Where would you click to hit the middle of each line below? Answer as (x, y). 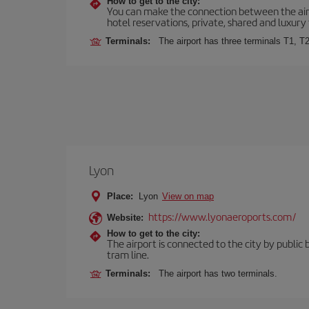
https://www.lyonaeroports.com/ (222, 216)
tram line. (128, 254)
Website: (125, 218)
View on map (188, 196)
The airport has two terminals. (218, 273)
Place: (120, 196)
